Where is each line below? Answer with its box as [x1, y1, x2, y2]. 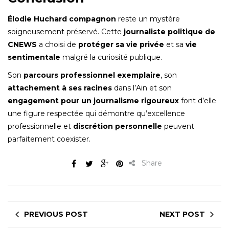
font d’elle [179, 96, 216, 105]
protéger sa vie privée [78, 39, 164, 49]
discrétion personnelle [73, 121, 162, 131]
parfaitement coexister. [8, 134, 90, 144]
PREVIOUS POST [24, 209, 88, 219]
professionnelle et [8, 121, 73, 131]
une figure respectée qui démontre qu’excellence [8, 108, 185, 118]
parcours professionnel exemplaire [24, 70, 161, 80]
